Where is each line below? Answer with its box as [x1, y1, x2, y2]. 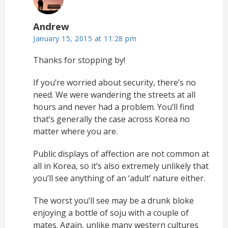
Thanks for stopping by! [33, 54, 125, 66]
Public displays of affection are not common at [33, 148, 209, 159]
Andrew [33, 19, 69, 33]
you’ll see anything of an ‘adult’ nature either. [33, 172, 205, 184]
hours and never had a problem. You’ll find [33, 101, 194, 112]
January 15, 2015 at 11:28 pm [33, 33, 136, 43]
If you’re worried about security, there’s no [33, 76, 196, 88]
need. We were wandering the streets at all [33, 89, 195, 100]
